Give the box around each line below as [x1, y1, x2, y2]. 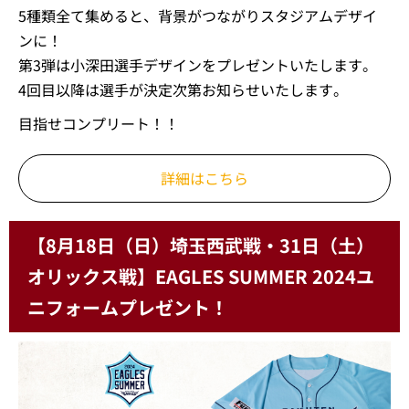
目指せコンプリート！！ [18, 112, 179, 134]
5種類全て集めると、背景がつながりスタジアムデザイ [18, 5, 377, 26]
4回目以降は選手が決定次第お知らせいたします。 [18, 79, 348, 100]
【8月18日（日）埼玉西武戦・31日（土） [27, 232, 374, 258]
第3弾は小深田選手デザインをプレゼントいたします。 [18, 54, 377, 76]
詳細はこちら [161, 167, 248, 189]
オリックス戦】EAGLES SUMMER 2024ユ [27, 263, 374, 289]
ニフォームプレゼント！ [27, 294, 228, 320]
